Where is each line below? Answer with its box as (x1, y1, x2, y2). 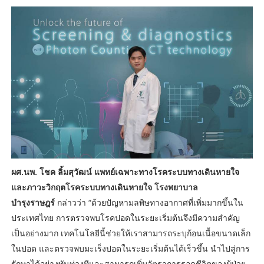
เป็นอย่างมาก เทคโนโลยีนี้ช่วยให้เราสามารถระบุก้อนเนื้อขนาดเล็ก (11, 227, 250, 239)
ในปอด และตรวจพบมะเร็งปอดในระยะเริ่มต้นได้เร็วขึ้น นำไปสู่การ (11, 242, 250, 254)
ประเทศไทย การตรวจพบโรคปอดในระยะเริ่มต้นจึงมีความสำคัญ (11, 212, 240, 223)
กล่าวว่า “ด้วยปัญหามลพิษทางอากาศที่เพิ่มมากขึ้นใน (54, 196, 243, 208)
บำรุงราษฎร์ (11, 196, 55, 208)
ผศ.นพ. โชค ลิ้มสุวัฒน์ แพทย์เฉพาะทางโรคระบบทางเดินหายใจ (11, 166, 239, 177)
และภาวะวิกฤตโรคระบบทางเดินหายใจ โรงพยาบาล (11, 181, 198, 193)
